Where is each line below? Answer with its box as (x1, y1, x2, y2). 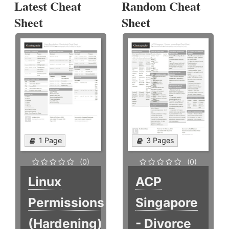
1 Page (39, 136, 62, 145)
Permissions (28, 195, 104, 211)
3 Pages (146, 136, 175, 145)
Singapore (135, 195, 198, 211)
